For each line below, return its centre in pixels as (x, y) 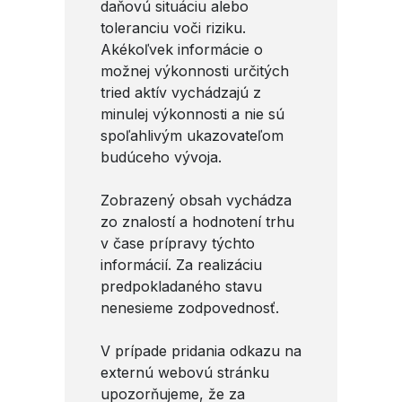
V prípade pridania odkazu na (201, 350)
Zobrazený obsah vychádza (196, 200)
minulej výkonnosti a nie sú (192, 114)
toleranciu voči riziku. (173, 27)
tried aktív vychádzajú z (181, 92)
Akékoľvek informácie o (182, 49)
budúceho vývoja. (161, 157)
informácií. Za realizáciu (181, 264)
